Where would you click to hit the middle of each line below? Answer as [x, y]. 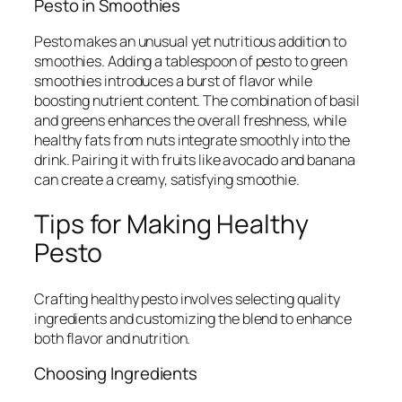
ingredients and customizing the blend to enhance [193, 318]
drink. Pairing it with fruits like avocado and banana [195, 159]
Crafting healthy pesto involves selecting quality [188, 298]
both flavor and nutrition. [113, 338]
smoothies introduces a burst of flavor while [173, 80]
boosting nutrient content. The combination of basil [197, 100]
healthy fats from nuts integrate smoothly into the [192, 140]
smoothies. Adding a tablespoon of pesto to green [191, 61]
